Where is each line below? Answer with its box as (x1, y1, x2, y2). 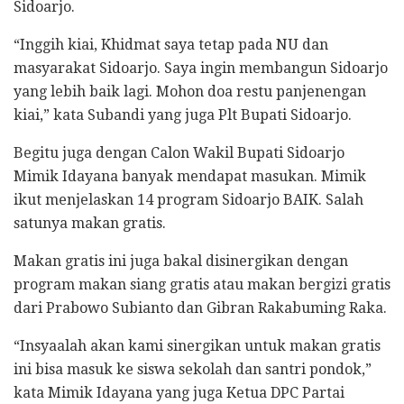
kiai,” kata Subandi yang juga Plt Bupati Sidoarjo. (14, 106, 352, 124)
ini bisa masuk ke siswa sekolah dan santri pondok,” (14, 361, 372, 379)
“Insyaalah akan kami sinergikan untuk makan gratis (14, 337, 381, 355)
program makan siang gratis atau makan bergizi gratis (14, 276, 390, 294)
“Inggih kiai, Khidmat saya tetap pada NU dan (14, 36, 328, 54)
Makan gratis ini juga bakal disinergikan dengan (14, 252, 348, 271)
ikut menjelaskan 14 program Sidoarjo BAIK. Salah (14, 191, 363, 209)
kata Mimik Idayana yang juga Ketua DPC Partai (14, 384, 344, 402)
